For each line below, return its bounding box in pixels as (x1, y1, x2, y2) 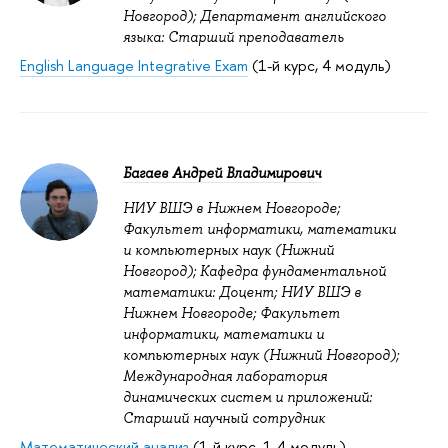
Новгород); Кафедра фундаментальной (123, 261, 386, 280)
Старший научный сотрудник (123, 408, 325, 427)
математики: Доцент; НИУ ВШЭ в (123, 282, 361, 301)
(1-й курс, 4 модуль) (248, 54, 391, 76)
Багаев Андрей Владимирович (123, 163, 321, 182)
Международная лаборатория (123, 366, 327, 385)
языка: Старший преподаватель (123, 27, 344, 46)
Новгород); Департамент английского (123, 6, 386, 25)
